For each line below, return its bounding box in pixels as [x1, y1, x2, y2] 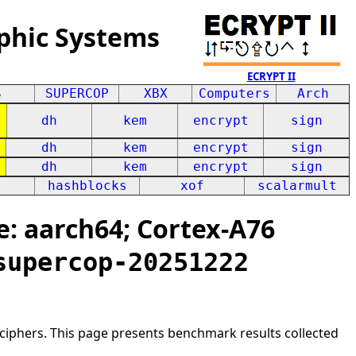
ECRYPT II [246, 69, 296, 83]
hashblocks [47, 178, 127, 193]
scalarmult [257, 178, 337, 193]
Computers [198, 86, 270, 101]
